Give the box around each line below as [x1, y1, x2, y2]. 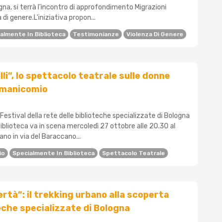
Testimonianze [73, 31, 119, 38]
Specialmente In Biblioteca [12, 150, 95, 157]
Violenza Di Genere [126, 31, 183, 38]
